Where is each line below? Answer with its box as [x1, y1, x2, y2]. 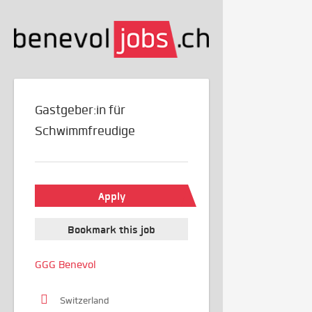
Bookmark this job [68, 223, 155, 237]
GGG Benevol [35, 258, 96, 272]
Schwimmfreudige [35, 123, 135, 139]
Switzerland [60, 295, 109, 307]
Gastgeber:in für [35, 102, 125, 118]
